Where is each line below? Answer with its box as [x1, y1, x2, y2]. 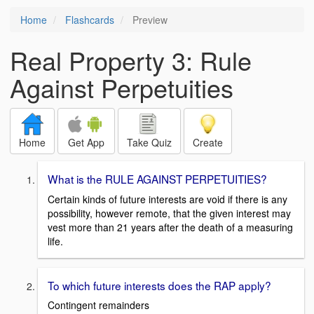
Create [193, 135, 223, 149]
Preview [130, 13, 168, 27]
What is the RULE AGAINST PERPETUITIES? [48, 171, 267, 186]
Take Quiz [127, 135, 172, 149]
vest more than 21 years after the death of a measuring [48, 219, 293, 234]
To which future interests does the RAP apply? [48, 277, 271, 293]
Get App [68, 135, 104, 149]
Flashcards [65, 13, 114, 27]
